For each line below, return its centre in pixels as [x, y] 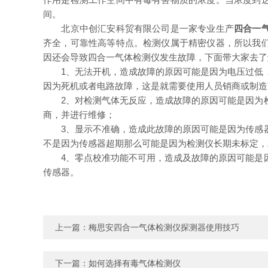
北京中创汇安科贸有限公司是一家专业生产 [138, 28]
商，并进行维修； [79, 115]
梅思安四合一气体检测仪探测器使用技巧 [164, 227]
